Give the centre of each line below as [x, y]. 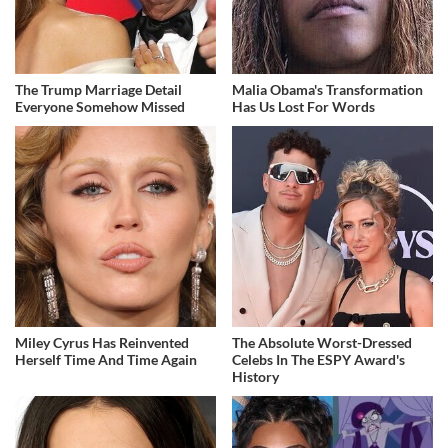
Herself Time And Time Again [106, 360]
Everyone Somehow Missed [100, 107]
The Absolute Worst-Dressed [322, 343]
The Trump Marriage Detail [98, 90]
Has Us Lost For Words [304, 107]
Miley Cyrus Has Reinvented [102, 343]
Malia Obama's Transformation [328, 90]
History [256, 377]
